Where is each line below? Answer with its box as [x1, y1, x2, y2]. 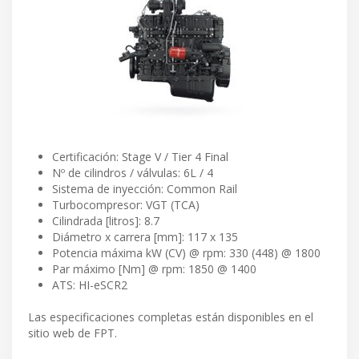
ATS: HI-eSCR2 [52, 277, 127, 293]
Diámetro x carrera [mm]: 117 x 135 [52, 229, 238, 245]
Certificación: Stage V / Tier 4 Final [52, 149, 228, 165]
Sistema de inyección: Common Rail [52, 181, 237, 197]
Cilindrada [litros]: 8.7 [52, 213, 159, 229]
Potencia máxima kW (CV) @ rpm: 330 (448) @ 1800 [52, 245, 321, 261]
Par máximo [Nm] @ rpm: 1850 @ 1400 [52, 261, 256, 277]
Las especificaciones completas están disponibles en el [28, 309, 313, 325]
